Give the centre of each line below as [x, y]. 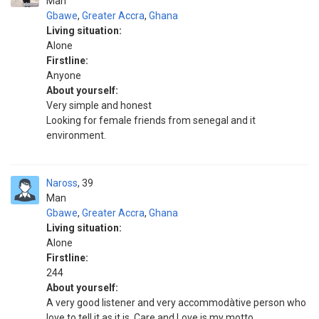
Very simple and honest [99, 105]
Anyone [64, 75]
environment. [76, 135]
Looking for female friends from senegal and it [151, 120]
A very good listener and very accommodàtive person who [176, 303]
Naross [62, 183]
